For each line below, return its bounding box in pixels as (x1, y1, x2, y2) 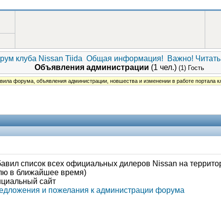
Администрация (109, 203, 167, 211)
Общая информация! (86, 54, 163, 63)
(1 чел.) (150, 63, 177, 72)
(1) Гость (178, 64, 204, 72)
